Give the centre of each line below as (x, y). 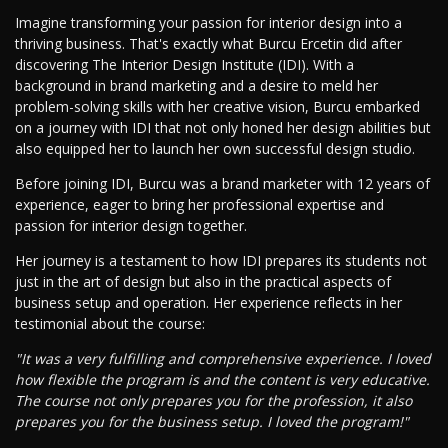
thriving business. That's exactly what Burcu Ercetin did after (208, 44)
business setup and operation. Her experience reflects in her (208, 303)
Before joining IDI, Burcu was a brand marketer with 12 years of (222, 184)
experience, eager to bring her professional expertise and (199, 205)
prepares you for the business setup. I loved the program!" (212, 422)
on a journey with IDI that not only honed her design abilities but (223, 128)
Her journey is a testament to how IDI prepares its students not (221, 261)
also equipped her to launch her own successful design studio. (215, 149)
